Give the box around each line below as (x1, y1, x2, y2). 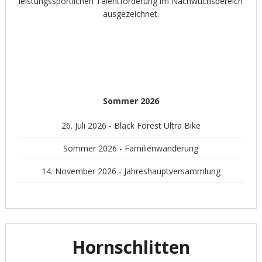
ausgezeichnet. (102, 8, 159, 19)
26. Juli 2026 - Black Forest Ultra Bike (61, 120, 201, 131)
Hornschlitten (71, 235, 190, 259)
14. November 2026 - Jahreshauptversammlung (41, 166, 220, 177)
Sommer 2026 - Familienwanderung (63, 143, 199, 154)
